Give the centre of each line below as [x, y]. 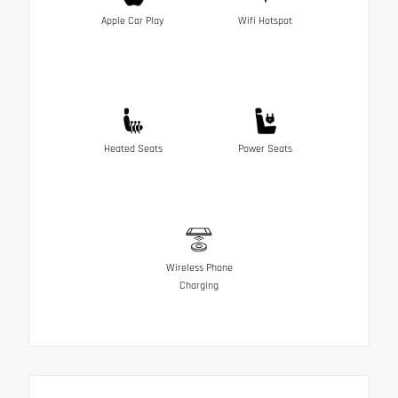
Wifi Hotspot [265, 20]
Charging [199, 285]
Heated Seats [133, 148]
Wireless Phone [199, 267]
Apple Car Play [133, 20]
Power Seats [265, 148]
